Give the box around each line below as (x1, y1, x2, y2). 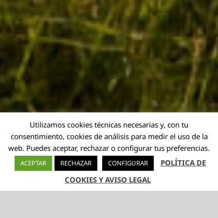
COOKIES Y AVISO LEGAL (65, 175, 151, 184)
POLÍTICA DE (161, 158, 206, 168)
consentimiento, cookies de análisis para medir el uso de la (10, 131, 208, 142)
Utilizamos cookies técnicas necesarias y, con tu (30, 120, 188, 130)
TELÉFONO (83, 202, 135, 215)
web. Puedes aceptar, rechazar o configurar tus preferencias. (8, 143, 210, 153)
